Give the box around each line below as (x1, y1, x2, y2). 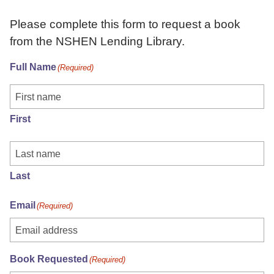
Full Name (10, 62, 56, 72)
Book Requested (10, 254, 88, 264)
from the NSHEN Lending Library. (10, 35, 185, 48)
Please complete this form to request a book (10, 18, 240, 31)
